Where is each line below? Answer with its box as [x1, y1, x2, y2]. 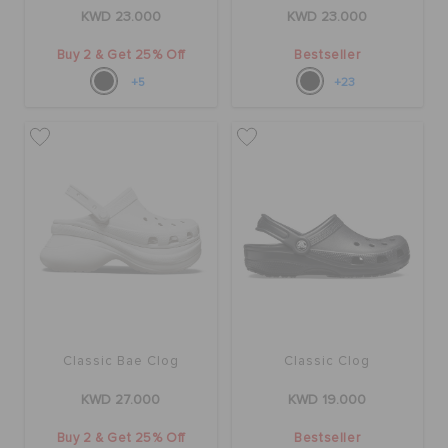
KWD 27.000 [81, 393, 161, 408]
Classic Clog [284, 355, 371, 369]
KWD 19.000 [288, 393, 367, 408]
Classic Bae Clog [62, 355, 179, 369]
